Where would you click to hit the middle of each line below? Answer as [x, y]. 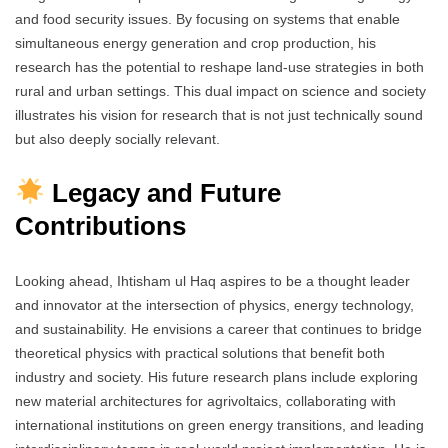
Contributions [100, 225]
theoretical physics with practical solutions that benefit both [200, 352]
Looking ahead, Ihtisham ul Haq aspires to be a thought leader [212, 280]
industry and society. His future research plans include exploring [216, 376]
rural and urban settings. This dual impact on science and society [220, 90]
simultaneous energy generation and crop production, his [195, 42]
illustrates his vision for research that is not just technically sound [219, 114]
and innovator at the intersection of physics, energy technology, [214, 304]
